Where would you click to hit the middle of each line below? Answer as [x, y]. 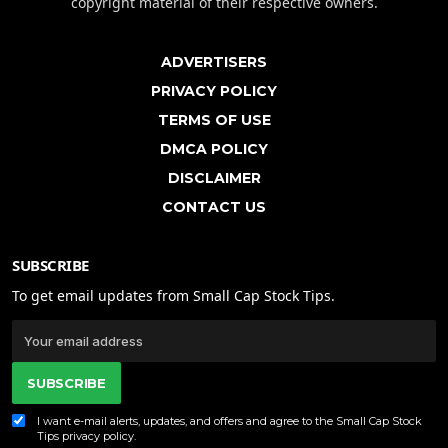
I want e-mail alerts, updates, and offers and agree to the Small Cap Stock [229, 420]
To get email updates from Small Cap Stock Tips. [173, 295]
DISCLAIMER [214, 177]
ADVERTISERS [214, 61]
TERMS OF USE [214, 119]
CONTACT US [214, 206]
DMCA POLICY [214, 148]
